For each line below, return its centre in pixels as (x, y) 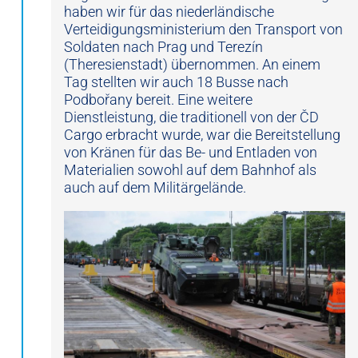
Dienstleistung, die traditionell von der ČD (191, 117)
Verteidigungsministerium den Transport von (203, 30)
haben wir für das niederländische (169, 12)
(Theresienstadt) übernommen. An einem (192, 65)
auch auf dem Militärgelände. (155, 188)
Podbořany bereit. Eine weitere (158, 100)
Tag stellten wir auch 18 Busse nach (176, 82)
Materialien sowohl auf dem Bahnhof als (190, 170)
